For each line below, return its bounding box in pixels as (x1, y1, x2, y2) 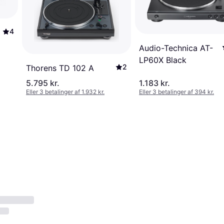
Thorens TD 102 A (26, 63, 94, 73)
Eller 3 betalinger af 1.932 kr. (26, 88, 104, 96)
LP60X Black (139, 54, 186, 65)
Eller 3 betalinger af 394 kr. (139, 88, 214, 96)
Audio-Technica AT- (139, 42, 213, 53)
